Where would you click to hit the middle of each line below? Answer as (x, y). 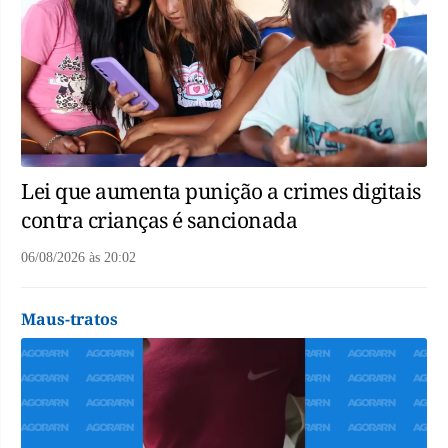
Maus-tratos (69, 319)
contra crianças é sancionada (159, 220)
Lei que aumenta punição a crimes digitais (221, 191)
